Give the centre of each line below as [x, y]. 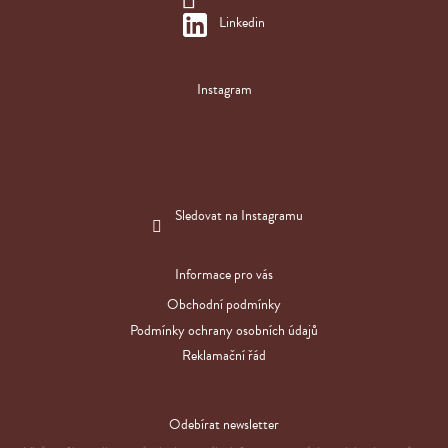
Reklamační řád [224, 356]
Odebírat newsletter [224, 425]
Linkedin [242, 22]
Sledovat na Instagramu [239, 215]
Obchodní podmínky [224, 304]
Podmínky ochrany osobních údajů [224, 330]
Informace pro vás [224, 274]
